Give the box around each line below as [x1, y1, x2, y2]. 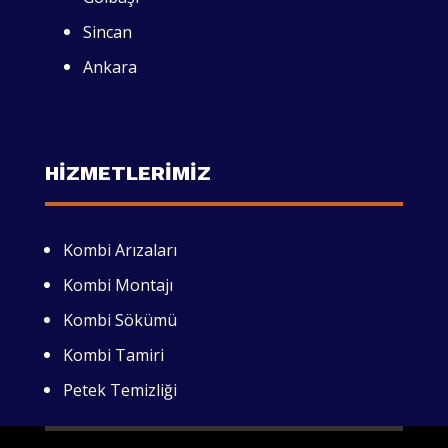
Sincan [82, 21, 132, 44]
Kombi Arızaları [62, 239, 177, 262]
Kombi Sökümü [62, 309, 177, 332]
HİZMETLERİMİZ [44, 161, 211, 186]
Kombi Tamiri [62, 344, 164, 367]
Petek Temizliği [62, 379, 177, 402]
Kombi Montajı [62, 274, 173, 297]
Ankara [82, 56, 137, 79]
